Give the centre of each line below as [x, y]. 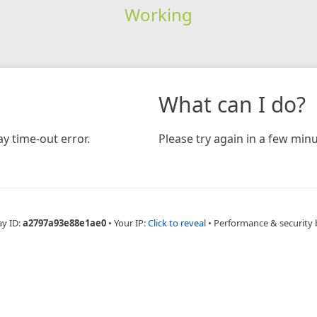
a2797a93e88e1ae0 [64, 223]
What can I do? [232, 104]
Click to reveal [177, 223]
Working [158, 14]
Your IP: [131, 223]
